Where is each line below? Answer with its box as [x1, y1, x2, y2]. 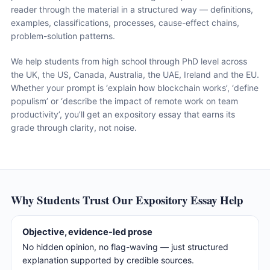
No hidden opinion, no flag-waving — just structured [22, 242, 228, 253]
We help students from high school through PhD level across [11, 56, 247, 66]
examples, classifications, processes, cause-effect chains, [11, 17, 239, 28]
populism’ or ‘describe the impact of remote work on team [11, 96, 238, 106]
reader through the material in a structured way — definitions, [11, 4, 253, 15]
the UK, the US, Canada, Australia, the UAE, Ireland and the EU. [11, 69, 259, 80]
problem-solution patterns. [11, 31, 115, 42]
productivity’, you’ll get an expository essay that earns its [11, 109, 235, 119]
